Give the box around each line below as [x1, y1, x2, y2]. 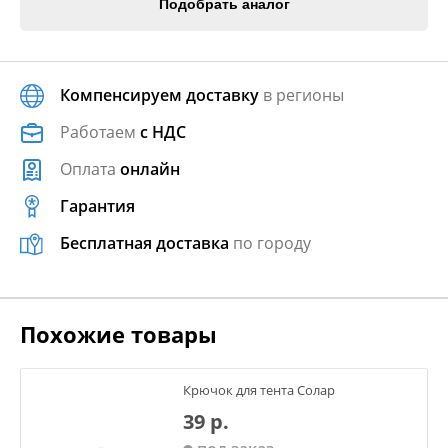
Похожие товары [20, 319, 217, 349]
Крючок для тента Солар [183, 380, 335, 399]
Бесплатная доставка [60, 232, 229, 254]
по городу [229, 232, 311, 254]
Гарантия [60, 195, 135, 217]
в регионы [259, 84, 344, 106]
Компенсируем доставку [60, 84, 259, 106]
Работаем [60, 121, 140, 143]
